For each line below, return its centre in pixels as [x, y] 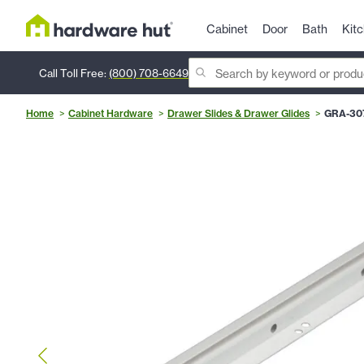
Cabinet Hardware [110, 114]
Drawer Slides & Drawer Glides [238, 114]
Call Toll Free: [74, 73]
